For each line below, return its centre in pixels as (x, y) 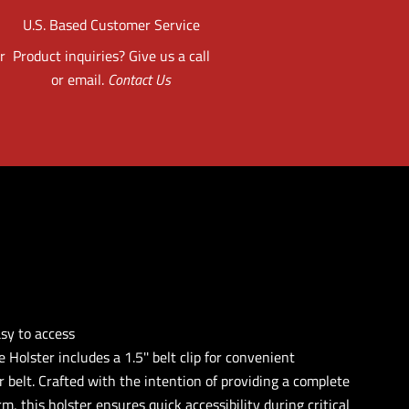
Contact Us (140, 79)
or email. (80, 79)
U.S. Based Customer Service (111, 24)
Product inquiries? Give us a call (111, 55)
